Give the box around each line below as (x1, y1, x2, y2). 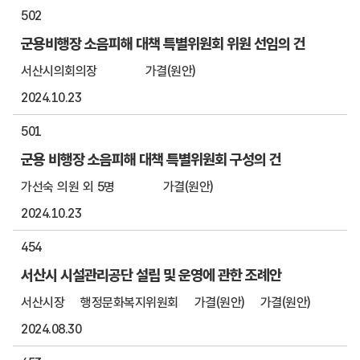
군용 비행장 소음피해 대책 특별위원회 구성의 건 (21, 150, 281, 168)
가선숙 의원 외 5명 (21, 179, 115, 194)
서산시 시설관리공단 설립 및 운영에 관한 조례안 (21, 266, 281, 284)
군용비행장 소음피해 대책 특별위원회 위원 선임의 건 (21, 35, 305, 52)
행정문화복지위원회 (80, 295, 178, 310)
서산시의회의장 (21, 63, 97, 79)
